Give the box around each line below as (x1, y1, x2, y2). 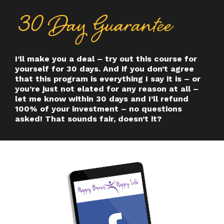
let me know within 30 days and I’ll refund (15, 94, 188, 104)
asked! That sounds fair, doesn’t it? (15, 114, 161, 124)
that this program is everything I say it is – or (15, 74, 200, 84)
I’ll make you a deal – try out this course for (15, 54, 197, 64)
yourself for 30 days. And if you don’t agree (15, 64, 194, 74)
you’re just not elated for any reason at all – (15, 84, 198, 94)
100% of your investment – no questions (15, 104, 182, 114)
